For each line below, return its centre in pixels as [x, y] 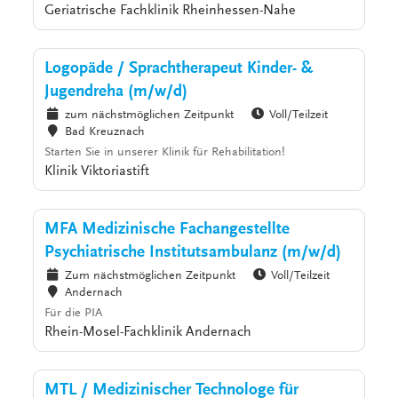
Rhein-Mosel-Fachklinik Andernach [148, 333]
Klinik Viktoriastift [97, 172]
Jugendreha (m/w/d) [116, 92]
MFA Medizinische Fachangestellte [167, 230]
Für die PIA [74, 314]
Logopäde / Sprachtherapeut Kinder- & [179, 69]
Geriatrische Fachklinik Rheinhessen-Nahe [171, 11]
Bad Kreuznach [104, 133]
